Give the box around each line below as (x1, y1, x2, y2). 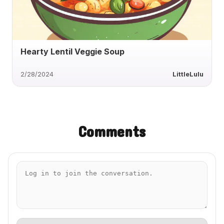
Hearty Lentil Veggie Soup (20, 46, 124, 57)
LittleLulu (172, 70, 203, 78)
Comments (78, 122, 145, 140)
